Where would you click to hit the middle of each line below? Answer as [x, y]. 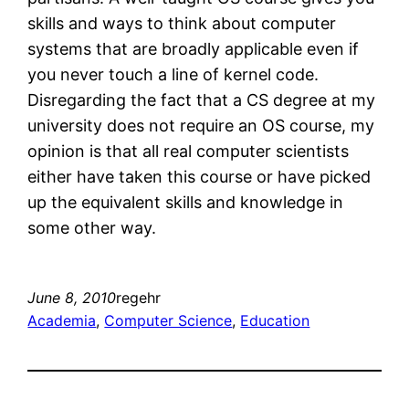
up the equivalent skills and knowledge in [186, 202]
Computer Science [168, 320]
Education [275, 320]
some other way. [92, 227]
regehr [139, 297]
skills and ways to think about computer [182, 23]
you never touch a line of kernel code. [173, 74]
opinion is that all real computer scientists [189, 151]
